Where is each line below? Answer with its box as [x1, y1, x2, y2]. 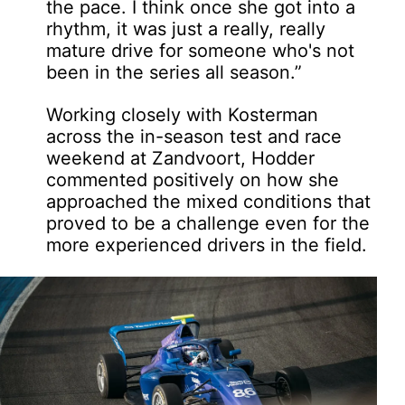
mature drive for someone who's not [46, 39, 355, 61]
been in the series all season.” [46, 61, 303, 83]
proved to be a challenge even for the [46, 212, 371, 234]
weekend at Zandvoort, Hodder [46, 146, 316, 169]
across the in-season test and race [46, 125, 343, 147]
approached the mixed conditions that [46, 190, 372, 212]
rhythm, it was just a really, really [46, 17, 326, 40]
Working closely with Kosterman [46, 103, 319, 126]
